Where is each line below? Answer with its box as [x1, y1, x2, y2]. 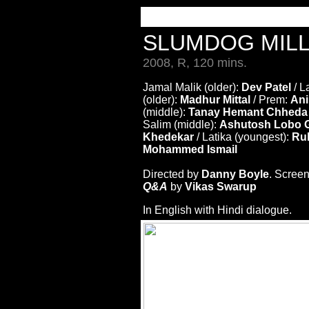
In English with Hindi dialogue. [143, 204, 292, 216]
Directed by [143, 168, 201, 180]
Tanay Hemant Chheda [188, 106, 308, 118]
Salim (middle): [143, 119, 219, 130]
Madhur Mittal [180, 94, 250, 106]
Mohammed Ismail [143, 143, 237, 155]
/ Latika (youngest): [194, 131, 292, 143]
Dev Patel [241, 81, 291, 93]
